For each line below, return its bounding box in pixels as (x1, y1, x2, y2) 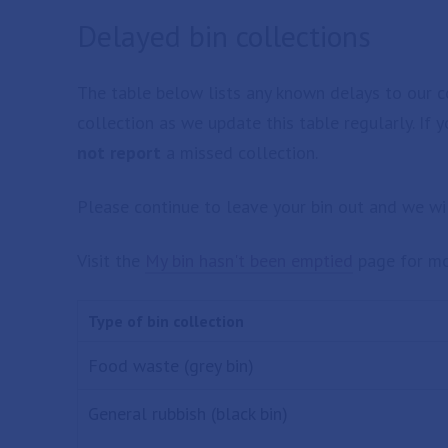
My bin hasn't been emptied (145, 249, 353, 272)
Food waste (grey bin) (88, 354, 254, 377)
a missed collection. (161, 141, 318, 164)
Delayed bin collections (77, 16, 371, 55)
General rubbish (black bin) (88, 402, 288, 425)
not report (77, 141, 161, 164)
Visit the (77, 249, 145, 272)
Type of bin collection (88, 311, 244, 331)
